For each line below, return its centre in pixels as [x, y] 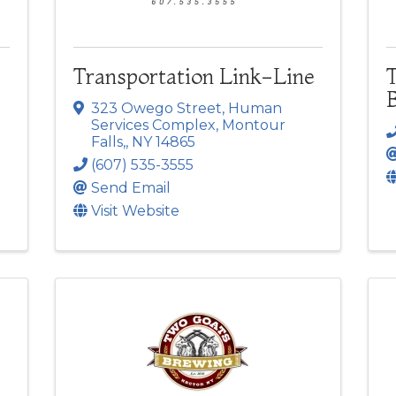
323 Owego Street [157, 108]
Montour [254, 125]
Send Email [131, 187]
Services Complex [154, 125]
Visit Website [136, 210]
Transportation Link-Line [194, 77]
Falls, [109, 141]
